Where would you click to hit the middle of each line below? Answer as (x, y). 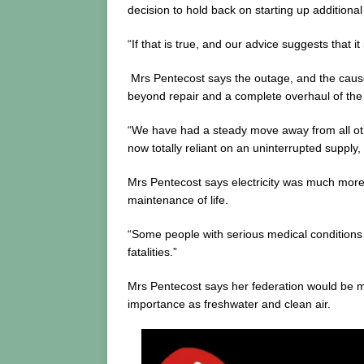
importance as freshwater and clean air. (229, 304)
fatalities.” (152, 252)
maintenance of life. (178, 200)
